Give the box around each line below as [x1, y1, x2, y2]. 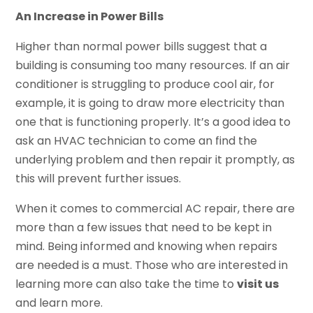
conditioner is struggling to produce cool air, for [15, 75, 275, 92]
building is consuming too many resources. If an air [15, 57, 291, 73]
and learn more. [15, 294, 103, 311]
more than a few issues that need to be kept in [15, 219, 272, 235]
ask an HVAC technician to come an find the [15, 132, 258, 149]
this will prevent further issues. [15, 170, 182, 187]
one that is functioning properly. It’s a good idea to [15, 113, 291, 130]
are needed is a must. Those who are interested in [15, 256, 289, 273]
